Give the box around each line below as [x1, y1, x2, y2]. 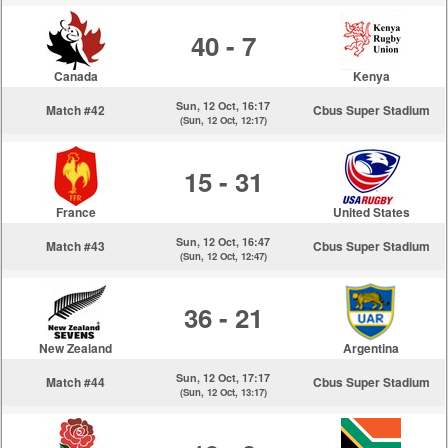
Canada [53, 67, 98, 85]
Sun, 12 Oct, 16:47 [176, 234, 271, 249]
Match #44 [46, 373, 106, 391]
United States [332, 203, 410, 221]
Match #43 [46, 237, 106, 255]
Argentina [343, 339, 400, 357]
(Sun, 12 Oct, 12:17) [179, 113, 267, 127]
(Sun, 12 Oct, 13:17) [179, 385, 267, 399]
